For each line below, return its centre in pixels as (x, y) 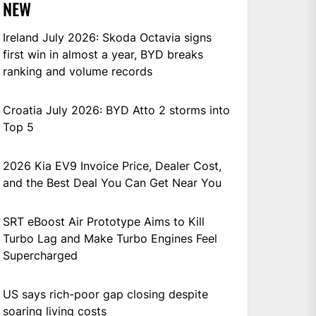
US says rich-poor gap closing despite (106, 294)
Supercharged (41, 255)
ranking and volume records (78, 71)
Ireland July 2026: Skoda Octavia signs (108, 37)
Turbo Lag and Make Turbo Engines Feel (110, 238)
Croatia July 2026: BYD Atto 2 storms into (117, 110)
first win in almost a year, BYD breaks (103, 54)
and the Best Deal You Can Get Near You (113, 182)
